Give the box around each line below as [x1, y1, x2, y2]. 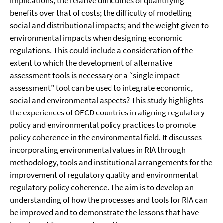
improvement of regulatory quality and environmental [10, 169, 198, 181]
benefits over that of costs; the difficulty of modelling [10, 7, 192, 19]
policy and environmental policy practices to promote [10, 119, 196, 131]
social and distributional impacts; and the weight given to [10, 20, 209, 31]
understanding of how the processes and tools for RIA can [10, 194, 208, 206]
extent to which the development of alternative [10, 57, 172, 69]
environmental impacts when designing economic [10, 32, 183, 44]
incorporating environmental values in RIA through [10, 144, 186, 156]
